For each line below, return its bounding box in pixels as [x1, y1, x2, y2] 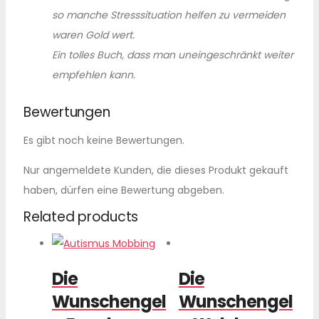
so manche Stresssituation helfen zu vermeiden [52, 7, 286, 22]
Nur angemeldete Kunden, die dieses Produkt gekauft [23, 163, 288, 178]
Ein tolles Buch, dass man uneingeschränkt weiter [52, 47, 293, 62]
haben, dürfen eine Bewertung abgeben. [23, 183, 224, 198]
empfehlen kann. [52, 67, 135, 82]
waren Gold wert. [52, 27, 135, 42]
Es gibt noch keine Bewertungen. [23, 133, 184, 148]
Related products [23, 207, 138, 227]
